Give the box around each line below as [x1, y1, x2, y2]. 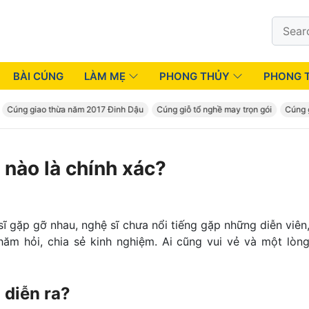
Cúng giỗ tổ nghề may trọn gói [145, 104, 261, 114]
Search [271, 17, 308, 31]
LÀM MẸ [84, 70, 126, 83]
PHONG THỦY [159, 70, 230, 83]
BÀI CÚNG [13, 70, 63, 83]
